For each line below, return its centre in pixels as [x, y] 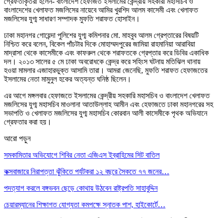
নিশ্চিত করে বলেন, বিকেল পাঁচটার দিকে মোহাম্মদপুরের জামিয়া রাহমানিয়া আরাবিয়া [100, 44]
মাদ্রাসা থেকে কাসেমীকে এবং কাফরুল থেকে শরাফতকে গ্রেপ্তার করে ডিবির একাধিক [106, 53]
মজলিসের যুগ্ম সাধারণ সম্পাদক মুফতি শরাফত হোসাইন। [72, 18]
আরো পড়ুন [17, 138]
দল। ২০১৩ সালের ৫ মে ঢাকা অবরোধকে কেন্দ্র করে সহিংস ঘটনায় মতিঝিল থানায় [102, 61]
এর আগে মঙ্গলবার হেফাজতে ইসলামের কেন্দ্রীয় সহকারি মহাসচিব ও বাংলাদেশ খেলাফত [107, 95]
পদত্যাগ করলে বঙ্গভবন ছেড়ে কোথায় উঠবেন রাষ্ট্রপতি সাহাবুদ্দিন [81, 188]
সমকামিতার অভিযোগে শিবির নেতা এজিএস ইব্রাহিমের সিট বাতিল [82, 155]
